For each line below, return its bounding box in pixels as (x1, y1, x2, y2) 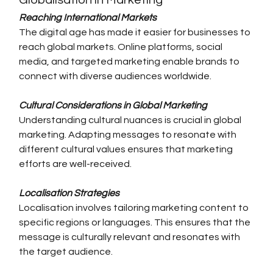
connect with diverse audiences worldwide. (19, 71, 212, 82)
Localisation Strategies (19, 188, 120, 199)
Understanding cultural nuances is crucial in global (19, 115, 244, 126)
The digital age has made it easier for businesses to (19, 27, 253, 38)
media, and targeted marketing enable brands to (19, 57, 242, 67)
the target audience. (19, 247, 113, 257)
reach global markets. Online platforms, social (19, 42, 225, 52)
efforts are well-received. (19, 159, 132, 169)
